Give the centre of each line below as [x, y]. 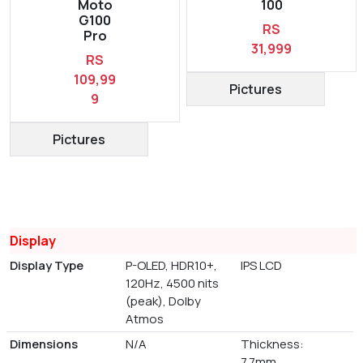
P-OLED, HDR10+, [171, 265]
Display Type [47, 265]
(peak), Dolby [163, 301]
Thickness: [273, 344]
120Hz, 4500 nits [172, 283]
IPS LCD [262, 265]
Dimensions [44, 344]
